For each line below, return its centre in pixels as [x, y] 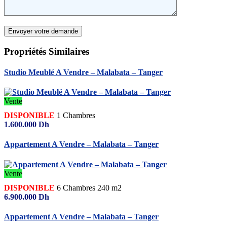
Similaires [68, 51]
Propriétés [25, 51]
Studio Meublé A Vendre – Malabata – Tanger [83, 72]
